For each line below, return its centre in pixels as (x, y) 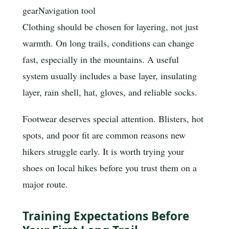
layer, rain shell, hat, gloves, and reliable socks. (110, 92)
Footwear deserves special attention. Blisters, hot (113, 119)
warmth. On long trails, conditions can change (108, 43)
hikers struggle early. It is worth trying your (103, 152)
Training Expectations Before (106, 216)
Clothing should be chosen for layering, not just (110, 27)
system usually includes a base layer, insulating (110, 76)
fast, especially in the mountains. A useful (101, 60)
